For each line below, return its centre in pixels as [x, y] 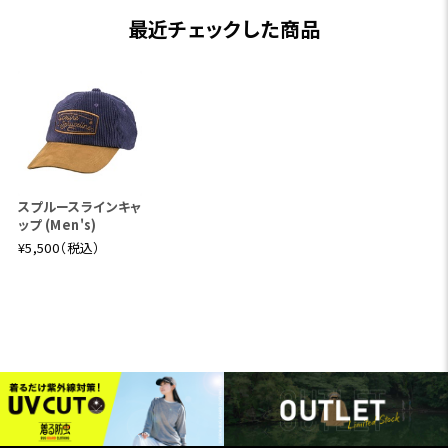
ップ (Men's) [57, 224]
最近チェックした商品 [224, 29]
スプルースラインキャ [79, 206]
